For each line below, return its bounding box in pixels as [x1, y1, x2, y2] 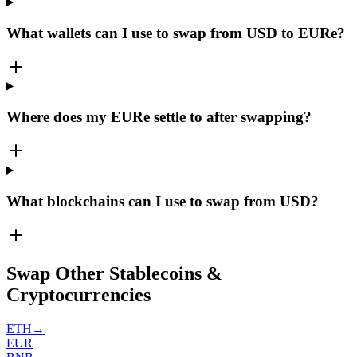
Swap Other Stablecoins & [6, 263, 222, 284]
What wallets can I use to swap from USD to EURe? [6, 24, 345, 41]
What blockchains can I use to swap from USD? [6, 192, 319, 210]
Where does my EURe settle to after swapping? [6, 108, 312, 126]
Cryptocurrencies [6, 284, 151, 306]
